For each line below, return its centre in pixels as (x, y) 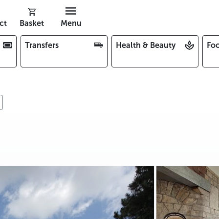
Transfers (42, 45)
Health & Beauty (146, 45)
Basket (32, 23)
